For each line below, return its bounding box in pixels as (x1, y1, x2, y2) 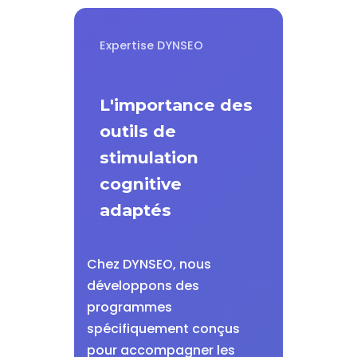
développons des (86, 277, 199, 295)
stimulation (99, 147, 198, 167)
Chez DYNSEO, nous (86, 255, 211, 273)
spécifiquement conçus (86, 320, 240, 338)
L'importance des (99, 95, 253, 115)
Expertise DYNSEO (99, 37, 203, 53)
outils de (99, 121, 176, 141)
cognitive (99, 174, 182, 194)
